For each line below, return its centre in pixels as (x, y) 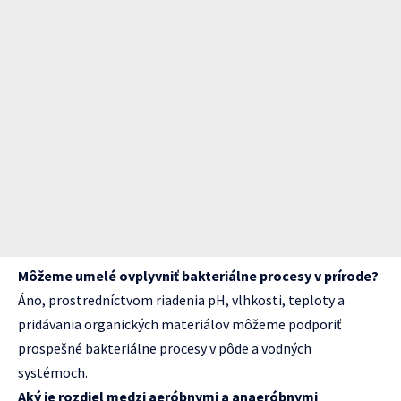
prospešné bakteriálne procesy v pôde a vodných (165, 348)
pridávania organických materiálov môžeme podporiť (179, 324)
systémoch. (53, 372)
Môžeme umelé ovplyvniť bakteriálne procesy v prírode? (198, 275)
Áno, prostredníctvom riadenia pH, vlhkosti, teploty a (181, 299)
